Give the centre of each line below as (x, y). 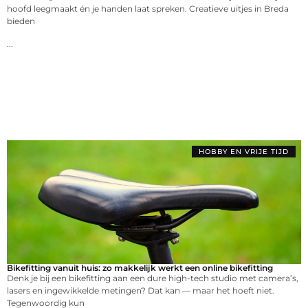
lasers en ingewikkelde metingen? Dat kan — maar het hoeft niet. (141, 291)
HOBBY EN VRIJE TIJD (244, 152)
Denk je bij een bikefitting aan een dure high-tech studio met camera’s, (153, 278)
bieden (21, 21)
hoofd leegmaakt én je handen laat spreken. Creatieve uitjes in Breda (148, 9)
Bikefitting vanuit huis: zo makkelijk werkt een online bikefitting (140, 268)
